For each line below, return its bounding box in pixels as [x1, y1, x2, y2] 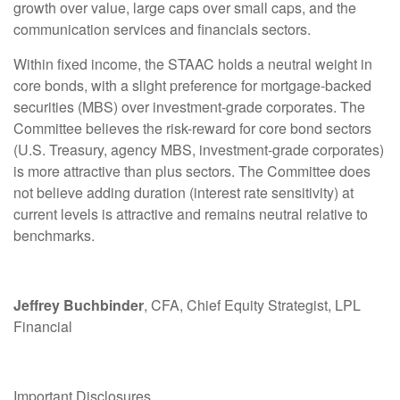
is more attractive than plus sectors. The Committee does [13, 161, 371, 182]
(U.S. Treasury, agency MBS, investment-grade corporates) [13, 139, 384, 161]
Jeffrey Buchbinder [13, 295, 144, 316]
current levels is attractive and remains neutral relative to [13, 204, 368, 225]
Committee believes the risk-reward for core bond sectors [13, 118, 371, 139]
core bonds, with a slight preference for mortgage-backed [13, 75, 371, 96]
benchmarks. [13, 225, 95, 246]
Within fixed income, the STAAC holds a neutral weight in [13, 54, 372, 75]
